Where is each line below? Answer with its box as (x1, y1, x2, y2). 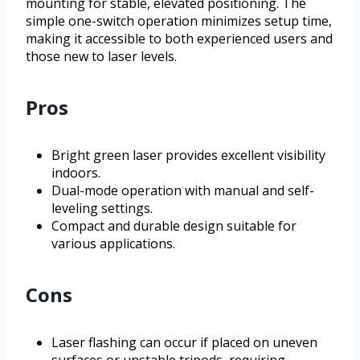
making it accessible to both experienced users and (26, 30, 333, 48)
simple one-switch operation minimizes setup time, (26, 12, 332, 31)
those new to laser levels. (26, 47, 177, 66)
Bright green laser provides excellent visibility (51, 146, 325, 165)
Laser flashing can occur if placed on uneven (51, 333, 317, 352)
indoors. (51, 164, 100, 182)
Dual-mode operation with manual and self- (51, 182, 314, 200)
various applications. (51, 235, 175, 253)
